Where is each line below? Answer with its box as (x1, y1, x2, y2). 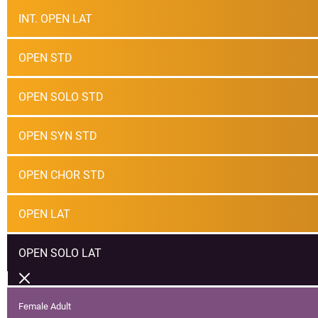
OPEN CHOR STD (18, 167, 105, 182)
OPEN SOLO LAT (18, 245, 102, 261)
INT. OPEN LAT (18, 11, 92, 26)
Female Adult (18, 300, 71, 312)
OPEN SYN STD (18, 128, 97, 143)
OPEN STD (18, 50, 72, 65)
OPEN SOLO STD (18, 89, 104, 104)
